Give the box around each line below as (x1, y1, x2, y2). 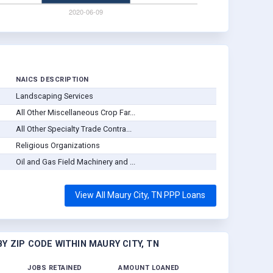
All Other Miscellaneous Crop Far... (15, 108, 135, 118)
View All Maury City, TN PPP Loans (75, 190, 206, 200)
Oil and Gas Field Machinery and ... (15, 157, 135, 167)
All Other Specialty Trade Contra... (15, 124, 132, 134)
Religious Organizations (15, 141, 100, 151)
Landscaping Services (15, 91, 93, 101)
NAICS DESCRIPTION (16, 76, 89, 84)
